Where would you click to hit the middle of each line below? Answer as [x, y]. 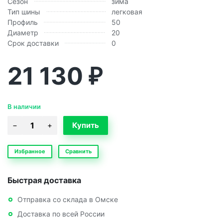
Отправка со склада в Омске [68, 200]
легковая [127, 12]
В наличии [24, 107]
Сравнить [78, 152]
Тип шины [24, 12]
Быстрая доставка [44, 180]
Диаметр [23, 33]
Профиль [23, 22]
